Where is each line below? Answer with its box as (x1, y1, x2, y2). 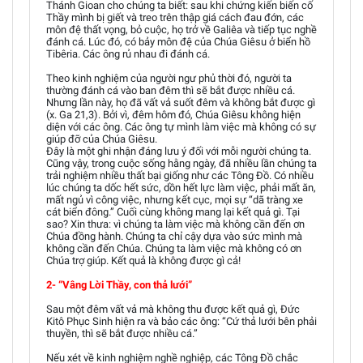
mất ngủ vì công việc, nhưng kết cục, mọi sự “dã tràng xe (46, 194, 303, 206)
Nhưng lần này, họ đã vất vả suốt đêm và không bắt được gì (46, 96, 315, 109)
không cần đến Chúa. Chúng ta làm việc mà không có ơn (46, 242, 301, 254)
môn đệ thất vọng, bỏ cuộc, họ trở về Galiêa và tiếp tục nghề (46, 23, 317, 36)
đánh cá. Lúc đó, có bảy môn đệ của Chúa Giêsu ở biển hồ (46, 36, 310, 48)
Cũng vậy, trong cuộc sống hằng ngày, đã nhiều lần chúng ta (46, 157, 317, 169)
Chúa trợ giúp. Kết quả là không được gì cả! (46, 254, 241, 267)
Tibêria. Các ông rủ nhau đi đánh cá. (46, 48, 210, 60)
